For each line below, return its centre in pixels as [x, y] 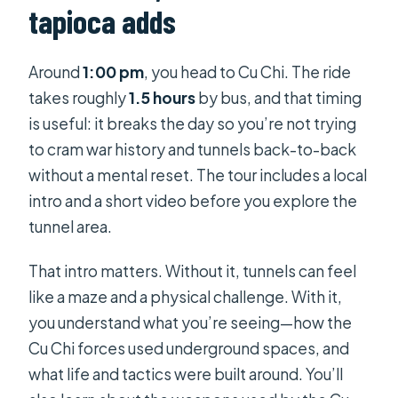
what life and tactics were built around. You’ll [186, 374]
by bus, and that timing [279, 97]
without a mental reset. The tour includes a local [198, 175]
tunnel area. [71, 226]
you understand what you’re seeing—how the [191, 322]
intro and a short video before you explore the [193, 200]
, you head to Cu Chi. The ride [248, 72]
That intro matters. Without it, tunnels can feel [193, 271]
